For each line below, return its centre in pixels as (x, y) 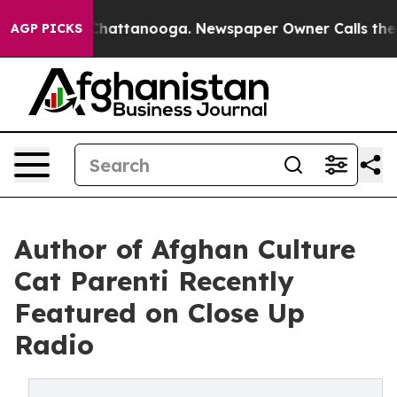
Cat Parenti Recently (154, 281)
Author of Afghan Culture (185, 249)
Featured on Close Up (160, 313)
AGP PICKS (47, 28)
